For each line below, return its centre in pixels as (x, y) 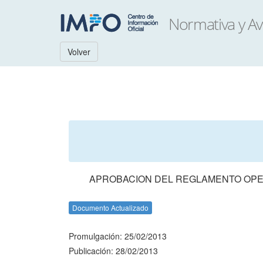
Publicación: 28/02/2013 (113, 251)
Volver (79, 52)
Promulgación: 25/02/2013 (118, 236)
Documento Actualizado (110, 208)
